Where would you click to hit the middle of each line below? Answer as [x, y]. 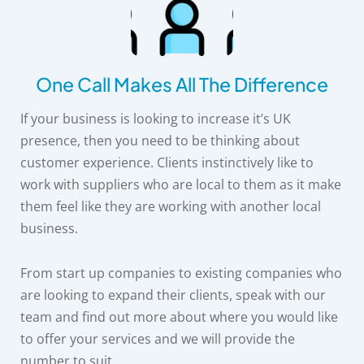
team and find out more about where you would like [179, 317]
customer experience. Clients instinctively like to [167, 163]
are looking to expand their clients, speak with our [173, 295]
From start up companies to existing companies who [181, 273]
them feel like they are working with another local [171, 207]
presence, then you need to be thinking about [160, 141]
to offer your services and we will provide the [158, 339]
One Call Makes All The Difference [182, 84]
